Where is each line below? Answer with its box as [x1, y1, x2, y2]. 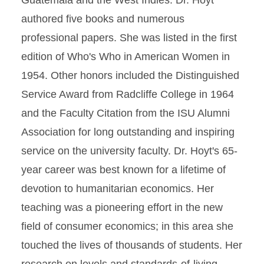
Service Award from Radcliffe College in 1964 [21, 88, 234, 100]
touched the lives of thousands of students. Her [21, 239, 242, 251]
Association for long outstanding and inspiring [21, 126, 235, 138]
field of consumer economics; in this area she [21, 220, 233, 232]
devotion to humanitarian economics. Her [21, 183, 214, 194]
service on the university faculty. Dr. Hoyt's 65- [21, 145, 237, 157]
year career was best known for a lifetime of [21, 164, 226, 176]
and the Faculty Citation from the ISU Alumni [21, 107, 230, 119]
